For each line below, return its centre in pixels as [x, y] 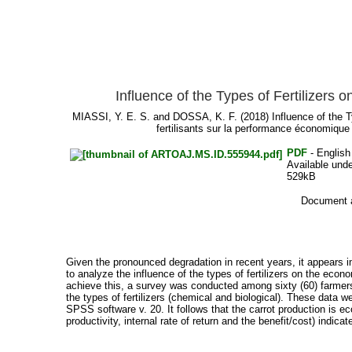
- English [328, 153]
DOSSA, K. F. [205, 117]
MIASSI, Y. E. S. [112, 117]
